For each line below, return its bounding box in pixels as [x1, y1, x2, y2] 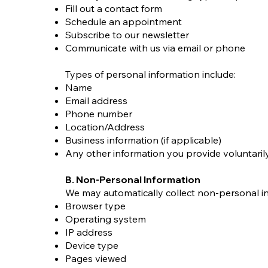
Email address [65, 95, 127, 106]
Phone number [65, 108, 132, 120]
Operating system [65, 213, 146, 225]
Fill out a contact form [65, 2, 162, 14]
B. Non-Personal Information [65, 173, 200, 185]
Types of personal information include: [65, 68, 236, 80]
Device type [65, 239, 118, 251]
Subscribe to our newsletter [65, 29, 189, 41]
